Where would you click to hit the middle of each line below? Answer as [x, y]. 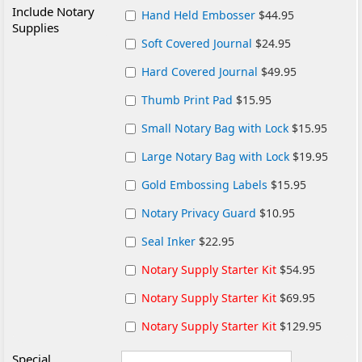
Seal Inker [169, 241]
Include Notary [54, 11]
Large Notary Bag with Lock [216, 156]
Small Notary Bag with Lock [215, 128]
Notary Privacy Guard [199, 213]
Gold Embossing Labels [205, 185]
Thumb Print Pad [187, 100]
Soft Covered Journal [197, 43]
